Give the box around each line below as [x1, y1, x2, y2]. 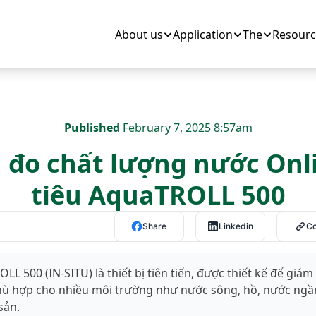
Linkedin [218, 221, 253, 231]
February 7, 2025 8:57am [119, 120, 253, 135]
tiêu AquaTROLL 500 [30, 178, 286, 212]
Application [173, 26, 233, 42]
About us [115, 26, 163, 42]
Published [63, 120, 120, 135]
